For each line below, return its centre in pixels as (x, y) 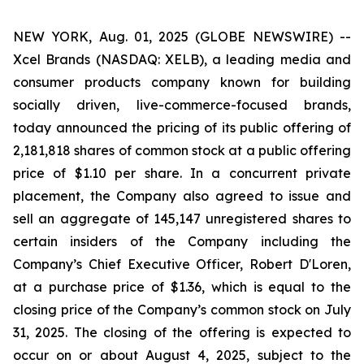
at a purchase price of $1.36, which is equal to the (182, 287)
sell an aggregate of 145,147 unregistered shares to (182, 219)
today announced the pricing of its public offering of (182, 128)
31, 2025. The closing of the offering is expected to (182, 332)
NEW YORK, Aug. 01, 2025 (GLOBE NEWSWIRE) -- (182, 37)
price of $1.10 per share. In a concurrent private (182, 173)
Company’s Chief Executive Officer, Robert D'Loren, (182, 264)
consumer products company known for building (182, 82)
